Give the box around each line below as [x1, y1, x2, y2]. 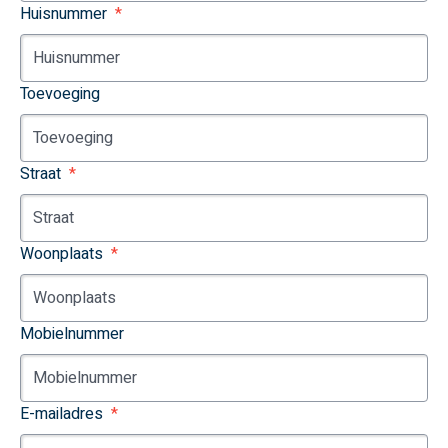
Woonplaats [20, 242, 103, 266]
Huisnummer [20, 2, 107, 26]
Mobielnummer [20, 322, 124, 346]
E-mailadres [20, 402, 103, 426]
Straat [20, 162, 61, 186]
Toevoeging [20, 82, 100, 106]
